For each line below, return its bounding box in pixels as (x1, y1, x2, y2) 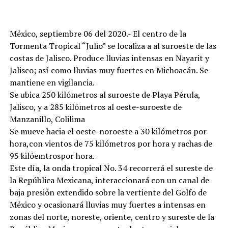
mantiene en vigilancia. (9, 76, 95, 88)
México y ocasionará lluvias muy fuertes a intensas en (9, 198, 206, 210)
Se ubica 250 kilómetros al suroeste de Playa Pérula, (9, 89, 200, 100)
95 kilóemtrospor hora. (9, 150, 95, 161)
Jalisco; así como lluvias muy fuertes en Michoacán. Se (9, 64, 208, 76)
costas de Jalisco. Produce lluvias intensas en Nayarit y (9, 52, 209, 64)
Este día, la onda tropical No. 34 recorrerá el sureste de (9, 162, 213, 174)
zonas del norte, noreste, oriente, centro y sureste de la (9, 211, 214, 222)
